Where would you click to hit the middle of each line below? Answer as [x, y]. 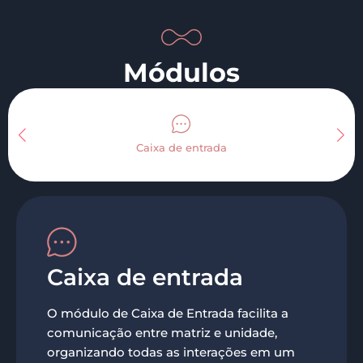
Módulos [181, 72]
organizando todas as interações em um [171, 352]
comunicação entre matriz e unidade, [162, 332]
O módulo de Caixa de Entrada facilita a [168, 313]
